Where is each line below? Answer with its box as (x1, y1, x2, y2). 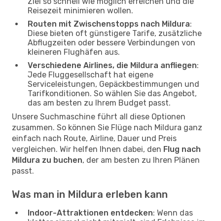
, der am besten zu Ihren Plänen (82, 155, 200, 165)
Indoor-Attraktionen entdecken (28, 208, 153, 218)
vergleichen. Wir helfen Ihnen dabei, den (12, 144, 163, 154)
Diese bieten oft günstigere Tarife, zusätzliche (28, 28, 202, 38)
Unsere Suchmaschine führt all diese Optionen (12, 111, 185, 121)
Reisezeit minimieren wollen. (28, 5, 133, 15)
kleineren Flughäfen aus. (28, 47, 120, 57)
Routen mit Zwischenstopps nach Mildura (28, 19, 190, 29)
